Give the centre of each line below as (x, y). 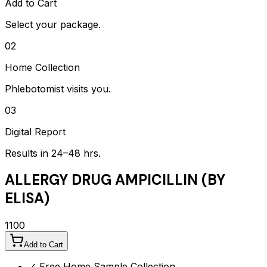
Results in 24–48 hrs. (53, 153)
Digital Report (35, 131)
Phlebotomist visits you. (58, 89)
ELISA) (27, 198)
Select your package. (53, 24)
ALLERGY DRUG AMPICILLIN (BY (115, 180)
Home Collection (42, 67)
